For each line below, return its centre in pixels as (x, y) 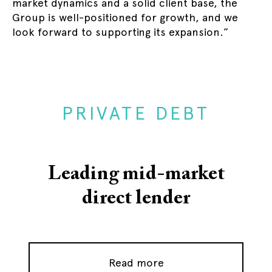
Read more (136, 263)
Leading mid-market (136, 174)
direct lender (136, 199)
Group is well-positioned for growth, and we (125, 17)
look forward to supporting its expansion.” (121, 32)
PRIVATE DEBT (136, 113)
